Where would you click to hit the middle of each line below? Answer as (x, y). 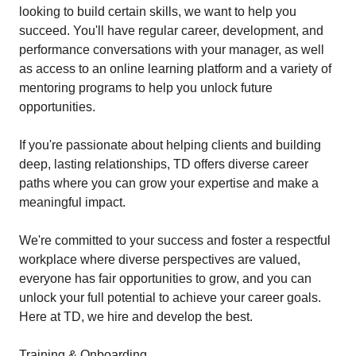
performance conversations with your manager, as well (172, 50)
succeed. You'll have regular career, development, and (171, 31)
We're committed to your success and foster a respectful (175, 240)
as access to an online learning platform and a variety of (175, 69)
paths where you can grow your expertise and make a (169, 183)
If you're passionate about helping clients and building (170, 145)
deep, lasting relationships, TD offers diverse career (164, 164)
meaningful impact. (72, 202)
